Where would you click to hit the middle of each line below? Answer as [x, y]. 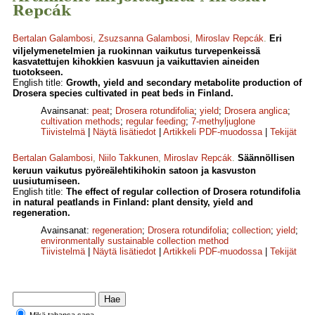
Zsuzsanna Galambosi [144, 39]
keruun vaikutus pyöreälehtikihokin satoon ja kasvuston [134, 171]
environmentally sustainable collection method [135, 241]
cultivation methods [81, 122]
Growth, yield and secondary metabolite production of [184, 83]
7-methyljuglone [223, 122]
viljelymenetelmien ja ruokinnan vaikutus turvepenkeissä [136, 51]
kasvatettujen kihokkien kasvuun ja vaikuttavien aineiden [136, 62]
